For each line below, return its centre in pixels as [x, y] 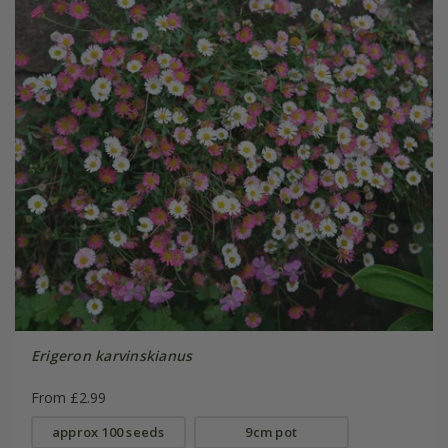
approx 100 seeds [108, 431]
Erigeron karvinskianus [111, 355]
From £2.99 [68, 397]
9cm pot [271, 431]
